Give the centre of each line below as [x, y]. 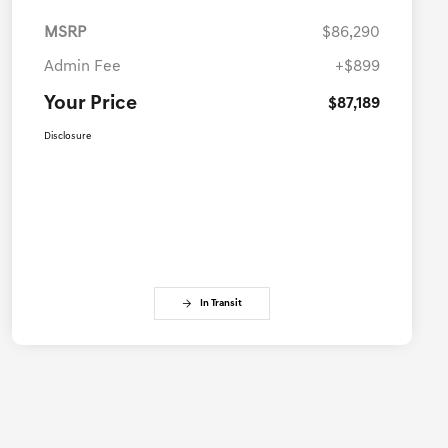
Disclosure [67, 137]
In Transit [221, 304]
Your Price [90, 104]
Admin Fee [82, 67]
